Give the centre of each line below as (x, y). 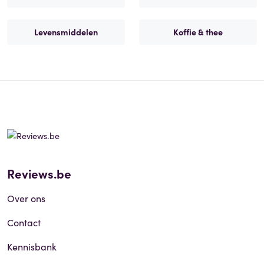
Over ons (26, 198)
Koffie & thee (198, 32)
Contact (24, 222)
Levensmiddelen (66, 32)
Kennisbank (32, 246)
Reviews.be (39, 173)
